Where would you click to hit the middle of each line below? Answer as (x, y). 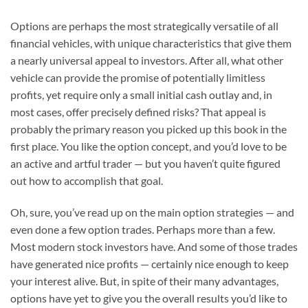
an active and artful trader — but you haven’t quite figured (145, 164)
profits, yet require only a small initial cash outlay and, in (141, 95)
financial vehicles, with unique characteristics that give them (151, 43)
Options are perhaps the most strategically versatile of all (144, 26)
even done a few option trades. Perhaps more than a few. (143, 229)
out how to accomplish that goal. (87, 181)
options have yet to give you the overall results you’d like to (149, 298)
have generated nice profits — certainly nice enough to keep (150, 263)
